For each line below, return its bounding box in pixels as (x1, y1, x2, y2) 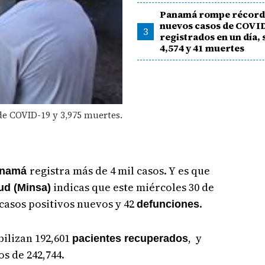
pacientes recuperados (72, 232, 188, 244)
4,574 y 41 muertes (160, 41, 245, 54)
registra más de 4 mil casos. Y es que (29, 163, 210, 178)
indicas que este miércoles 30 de (50, 179, 214, 195)
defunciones (136, 198, 199, 210)
